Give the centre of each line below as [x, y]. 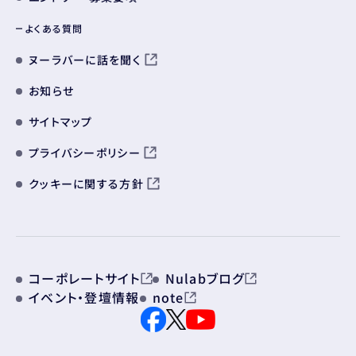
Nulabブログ [205, 279]
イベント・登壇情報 [84, 298]
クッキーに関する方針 [86, 184]
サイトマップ [61, 122]
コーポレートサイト [85, 279]
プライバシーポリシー [85, 153]
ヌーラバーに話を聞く [85, 60]
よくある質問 [54, 29]
